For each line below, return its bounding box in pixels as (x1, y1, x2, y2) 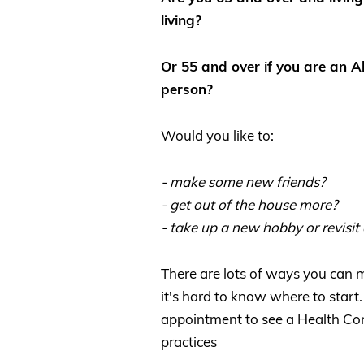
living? (161, 11, 206, 29)
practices (161, 332, 220, 350)
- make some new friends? (161, 172, 326, 190)
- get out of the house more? (161, 195, 338, 213)
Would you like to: (161, 126, 274, 144)
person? (161, 80, 213, 98)
